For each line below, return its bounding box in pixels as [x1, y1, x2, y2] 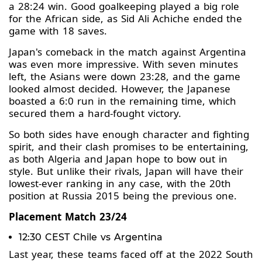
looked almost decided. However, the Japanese [9, 82, 230, 96]
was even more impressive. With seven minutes [9, 57, 238, 71]
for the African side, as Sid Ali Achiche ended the [9, 12, 242, 26]
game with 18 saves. [9, 24, 107, 38]
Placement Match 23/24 [9, 210, 127, 224]
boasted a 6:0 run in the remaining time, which [9, 94, 236, 108]
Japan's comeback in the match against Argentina [9, 45, 246, 59]
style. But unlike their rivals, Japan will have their [9, 164, 243, 178]
